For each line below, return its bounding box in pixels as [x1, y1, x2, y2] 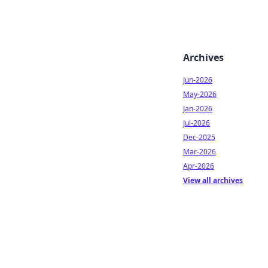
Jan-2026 [183, 103, 212, 114]
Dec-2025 [183, 132, 215, 142]
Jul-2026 [183, 118, 210, 128]
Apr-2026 [183, 161, 214, 171]
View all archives [183, 175, 243, 185]
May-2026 [183, 89, 217, 99]
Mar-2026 [183, 147, 216, 157]
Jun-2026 [183, 75, 212, 85]
